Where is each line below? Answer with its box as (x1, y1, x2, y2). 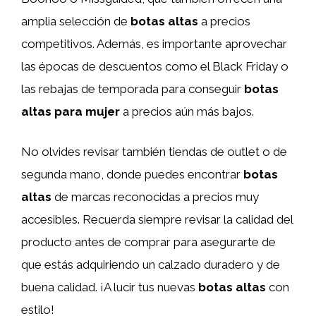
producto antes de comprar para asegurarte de (21, 235, 276, 249)
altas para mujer (21, 104, 120, 119)
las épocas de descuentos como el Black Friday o (21, 59, 288, 73)
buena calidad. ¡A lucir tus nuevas (21, 280, 198, 294)
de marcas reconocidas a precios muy (51, 190, 259, 204)
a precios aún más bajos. (120, 104, 254, 119)
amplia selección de (21, 13, 130, 28)
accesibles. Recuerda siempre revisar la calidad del (21, 212, 293, 226)
